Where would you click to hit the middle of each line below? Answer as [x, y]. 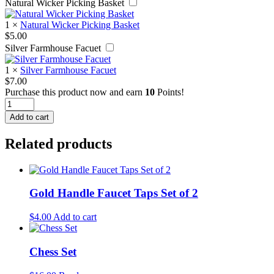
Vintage [19, 102]
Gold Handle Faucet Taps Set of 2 [114, 193]
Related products [58, 143]
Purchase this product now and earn [75, 92]
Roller [16, 124]
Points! [169, 92]
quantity [20, 135]
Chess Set [53, 251]
